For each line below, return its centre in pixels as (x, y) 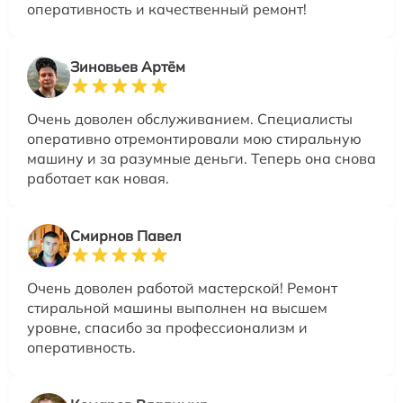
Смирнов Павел (125, 236)
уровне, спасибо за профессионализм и (167, 328)
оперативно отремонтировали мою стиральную (194, 139)
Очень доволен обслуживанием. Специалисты (190, 119)
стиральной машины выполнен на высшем (177, 308)
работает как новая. (98, 179)
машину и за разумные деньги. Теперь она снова (201, 159)
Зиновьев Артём (128, 67)
